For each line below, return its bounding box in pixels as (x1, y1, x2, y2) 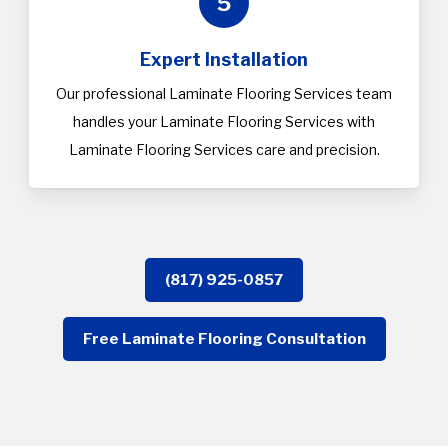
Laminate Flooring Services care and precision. (68, 141, 380, 159)
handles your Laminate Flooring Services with (73, 113, 375, 131)
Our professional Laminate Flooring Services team (56, 85, 392, 103)
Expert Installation (140, 49, 308, 71)
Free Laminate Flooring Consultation (82, 330, 366, 349)
